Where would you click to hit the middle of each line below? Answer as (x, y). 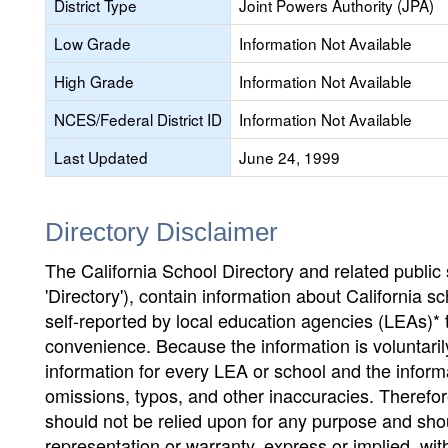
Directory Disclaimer (161, 232)
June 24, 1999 (289, 157)
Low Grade (92, 43)
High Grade (94, 81)
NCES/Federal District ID (138, 119)
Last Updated (101, 157)
